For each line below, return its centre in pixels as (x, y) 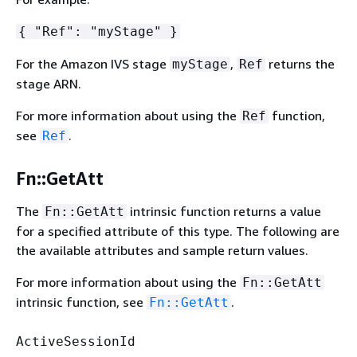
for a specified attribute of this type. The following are (178, 231)
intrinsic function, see (81, 302)
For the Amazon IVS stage (93, 64)
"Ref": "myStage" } (102, 32)
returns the (300, 64)
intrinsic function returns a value (224, 212)
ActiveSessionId (76, 342)
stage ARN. (49, 84)
